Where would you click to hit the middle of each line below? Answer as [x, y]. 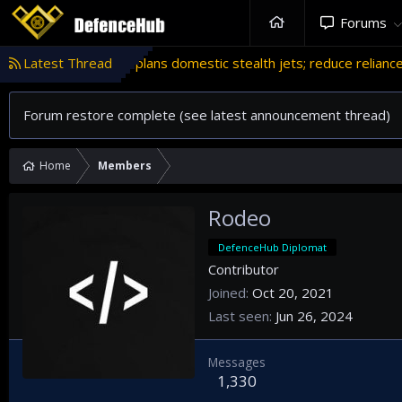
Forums [363, 22]
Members [125, 166]
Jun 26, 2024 [314, 316]
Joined [227, 293]
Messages [237, 363]
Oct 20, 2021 [293, 293]
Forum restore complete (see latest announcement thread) [207, 115]
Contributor [244, 270]
